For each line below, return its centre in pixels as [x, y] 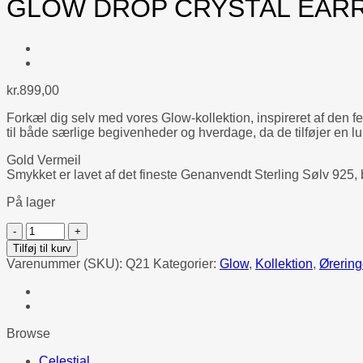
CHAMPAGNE [67, 301]
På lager [31, 202]
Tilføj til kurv [42, 248]
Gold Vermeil [44, 160]
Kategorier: [186, 263]
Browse [28, 333]
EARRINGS [60, 272]
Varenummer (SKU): [66, 263]
